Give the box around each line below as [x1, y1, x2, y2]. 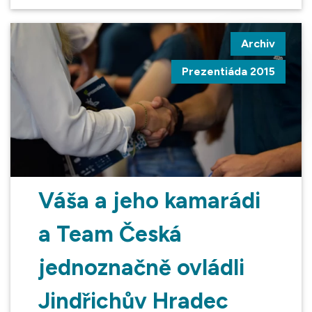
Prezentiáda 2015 [182, 65, 275, 79]
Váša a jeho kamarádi [38, 187, 260, 214]
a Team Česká [38, 221, 182, 248]
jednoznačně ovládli [38, 254, 244, 281]
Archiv [241, 37, 275, 51]
